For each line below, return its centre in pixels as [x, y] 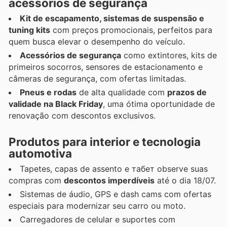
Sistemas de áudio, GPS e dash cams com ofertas [116, 194]
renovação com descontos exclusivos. [82, 116]
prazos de [187, 92]
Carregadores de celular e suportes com [98, 219]
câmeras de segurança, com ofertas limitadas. [97, 79]
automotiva [40, 153]
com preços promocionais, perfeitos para [131, 30]
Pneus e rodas [48, 92]
